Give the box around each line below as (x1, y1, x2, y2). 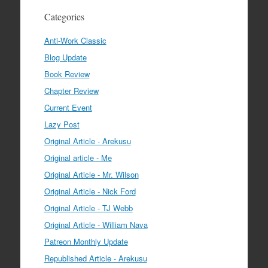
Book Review (44, 68, 90, 80)
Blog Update (44, 51, 87, 63)
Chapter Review (44, 84, 99, 96)
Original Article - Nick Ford (44, 185, 136, 197)
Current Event (44, 101, 92, 113)
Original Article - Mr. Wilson (44, 168, 139, 180)
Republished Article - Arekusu (44, 252, 147, 264)
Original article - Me (44, 151, 112, 163)
